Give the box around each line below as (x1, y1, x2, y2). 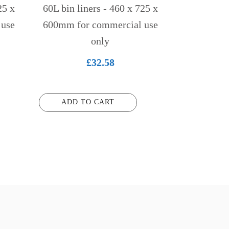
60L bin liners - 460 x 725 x (42, 3, 158, 14)
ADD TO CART (61, 98, 114, 106)
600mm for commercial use (42, 19, 158, 30)
